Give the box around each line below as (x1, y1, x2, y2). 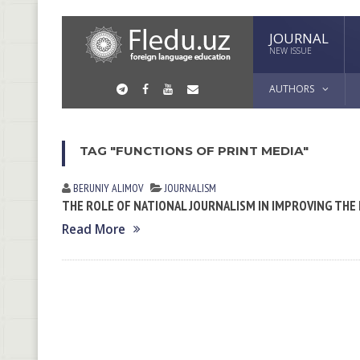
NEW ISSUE (269, 45, 312, 56)
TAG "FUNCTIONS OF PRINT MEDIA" (80, 143, 309, 158)
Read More (62, 221, 125, 238)
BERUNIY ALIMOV (73, 181, 143, 195)
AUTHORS (269, 82, 314, 96)
